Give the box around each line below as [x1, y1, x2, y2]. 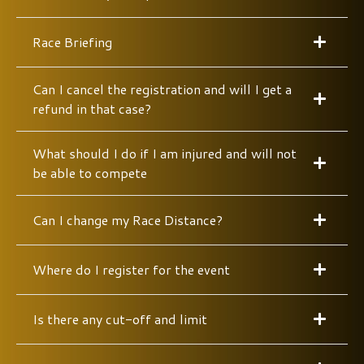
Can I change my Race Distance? [32, 210, 223, 229]
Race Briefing [32, 32, 112, 51]
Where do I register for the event [32, 259, 230, 279]
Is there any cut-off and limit [32, 309, 207, 328]
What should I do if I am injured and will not [32, 143, 297, 162]
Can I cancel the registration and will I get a [32, 79, 292, 98]
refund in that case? [32, 98, 151, 118]
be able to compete [32, 162, 147, 182]
